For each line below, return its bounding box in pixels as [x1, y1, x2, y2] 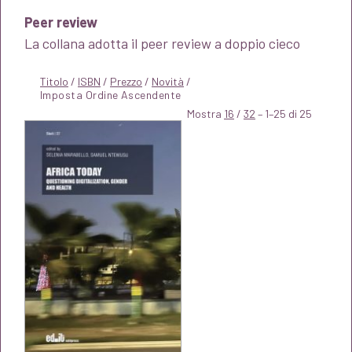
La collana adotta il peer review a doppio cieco [24, 35, 300, 53]
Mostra [187, 107, 224, 121]
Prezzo [110, 74, 142, 88]
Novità [152, 74, 184, 88]
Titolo [40, 74, 68, 88]
